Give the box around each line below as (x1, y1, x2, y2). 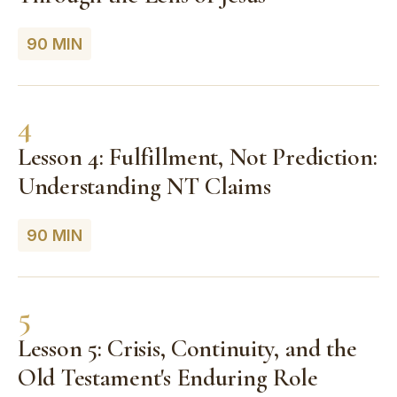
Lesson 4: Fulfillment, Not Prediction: (18, 141, 378, 172)
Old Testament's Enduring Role (18, 362, 318, 393)
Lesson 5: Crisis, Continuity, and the (18, 332, 357, 363)
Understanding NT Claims (18, 170, 271, 201)
